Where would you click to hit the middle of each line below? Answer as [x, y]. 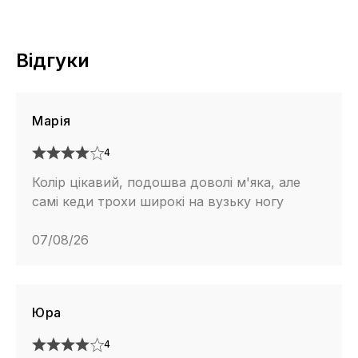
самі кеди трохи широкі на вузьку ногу [158, 201]
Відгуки [53, 60]
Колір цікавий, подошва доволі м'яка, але [166, 182]
